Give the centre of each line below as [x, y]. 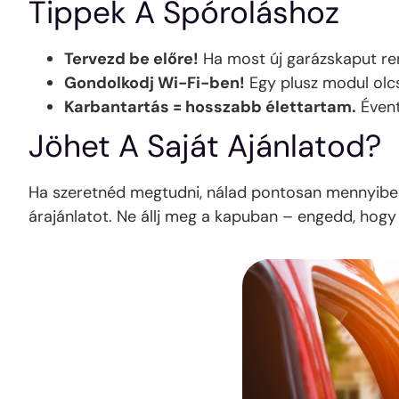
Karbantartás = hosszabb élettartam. [210, 106]
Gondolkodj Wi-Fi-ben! [155, 82]
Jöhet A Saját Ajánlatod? [205, 146]
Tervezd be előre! [131, 58]
